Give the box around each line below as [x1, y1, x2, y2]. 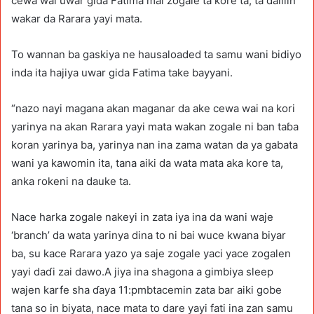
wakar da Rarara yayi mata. [11, 11, 142, 25]
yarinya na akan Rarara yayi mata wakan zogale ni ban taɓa [11, 119, 299, 133]
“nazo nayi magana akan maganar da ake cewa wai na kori [11, 101, 295, 115]
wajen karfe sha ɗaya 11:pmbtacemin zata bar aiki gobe [11, 282, 282, 296]
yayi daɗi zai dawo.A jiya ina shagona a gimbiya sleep [11, 264, 273, 278]
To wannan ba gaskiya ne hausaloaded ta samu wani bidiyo [11, 47, 301, 61]
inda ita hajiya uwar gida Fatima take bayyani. [11, 65, 233, 79]
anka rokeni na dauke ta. [11, 174, 131, 188]
